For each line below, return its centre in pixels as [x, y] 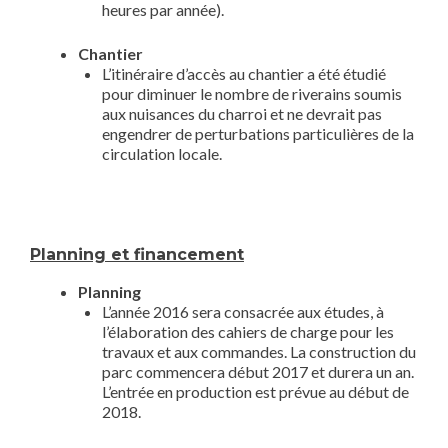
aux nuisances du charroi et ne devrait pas [242, 113]
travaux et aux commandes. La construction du [259, 351]
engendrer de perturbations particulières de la [258, 133]
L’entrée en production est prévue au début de [255, 391]
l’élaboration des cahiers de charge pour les [248, 331]
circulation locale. [162, 153]
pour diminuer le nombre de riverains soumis [252, 93]
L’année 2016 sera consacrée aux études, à [243, 311]
